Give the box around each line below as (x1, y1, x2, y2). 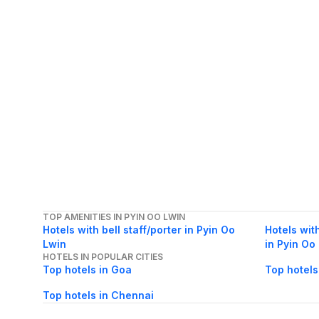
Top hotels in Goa (43, 263, 132, 276)
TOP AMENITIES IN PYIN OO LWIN (43, 211, 185, 223)
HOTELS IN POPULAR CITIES (43, 251, 163, 263)
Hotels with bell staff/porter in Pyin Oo (43, 224, 235, 236)
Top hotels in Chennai (43, 289, 154, 302)
